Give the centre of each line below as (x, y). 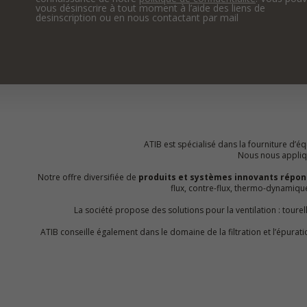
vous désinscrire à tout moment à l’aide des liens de (150, 8)
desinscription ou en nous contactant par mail (137, 17)
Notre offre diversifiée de (88, 177)
